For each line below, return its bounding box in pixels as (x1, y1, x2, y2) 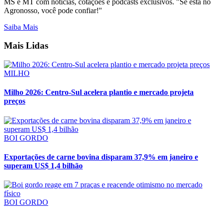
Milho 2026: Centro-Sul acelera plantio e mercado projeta (4, 88, 194, 97)
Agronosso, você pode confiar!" (4, 6, 102, 15)
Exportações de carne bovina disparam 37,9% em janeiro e (4, 152, 198, 161)
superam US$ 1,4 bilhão (4, 161, 83, 170)
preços (4, 97, 25, 106)
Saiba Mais (4, 22, 38, 31)
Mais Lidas (4, 40, 48, 51)
